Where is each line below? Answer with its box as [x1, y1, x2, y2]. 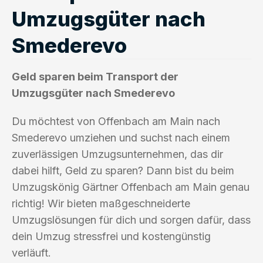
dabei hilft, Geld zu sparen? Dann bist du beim [12, 164, 234, 177]
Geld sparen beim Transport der [12, 70, 178, 83]
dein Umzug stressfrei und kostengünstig [12, 230, 211, 242]
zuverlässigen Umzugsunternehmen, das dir [12, 147, 223, 160]
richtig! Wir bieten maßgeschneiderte [12, 197, 190, 210]
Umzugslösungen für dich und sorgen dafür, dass [12, 213, 251, 226]
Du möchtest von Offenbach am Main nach [12, 114, 220, 127]
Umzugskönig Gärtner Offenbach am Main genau [12, 180, 249, 193]
